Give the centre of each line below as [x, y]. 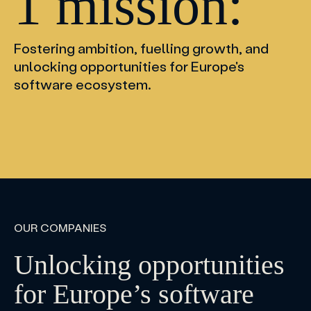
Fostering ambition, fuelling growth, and [141, 48]
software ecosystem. [83, 84]
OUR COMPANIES [60, 227]
